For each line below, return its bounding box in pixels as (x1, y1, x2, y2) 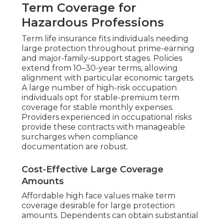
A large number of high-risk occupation (22, 83, 177, 93)
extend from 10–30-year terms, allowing (22, 63, 178, 73)
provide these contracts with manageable (22, 122, 185, 132)
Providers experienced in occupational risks (22, 112, 192, 122)
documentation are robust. (22, 142, 128, 152)
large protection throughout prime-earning (22, 44, 194, 54)
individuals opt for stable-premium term (22, 93, 179, 103)
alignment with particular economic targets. (22, 73, 194, 83)
